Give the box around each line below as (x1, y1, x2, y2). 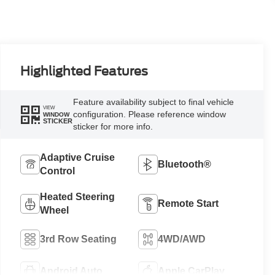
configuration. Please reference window (72, 109, 226, 120)
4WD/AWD (157, 234, 206, 245)
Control (39, 166, 75, 177)
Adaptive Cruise (39, 152, 115, 163)
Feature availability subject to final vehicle (72, 97, 234, 107)
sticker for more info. (72, 122, 153, 132)
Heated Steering (39, 192, 115, 203)
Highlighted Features (20, 63, 148, 79)
